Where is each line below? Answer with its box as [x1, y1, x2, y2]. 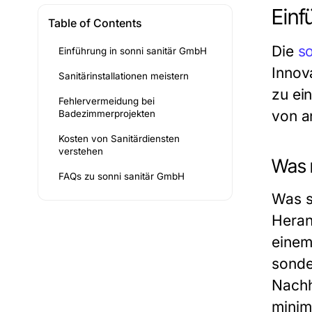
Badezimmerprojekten [58, 108, 155, 120]
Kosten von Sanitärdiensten [58, 133, 180, 145]
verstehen [58, 146, 103, 157]
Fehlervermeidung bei [58, 95, 155, 107]
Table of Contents [48, 16, 142, 31]
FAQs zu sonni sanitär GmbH [58, 171, 185, 182]
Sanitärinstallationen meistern [58, 70, 189, 82]
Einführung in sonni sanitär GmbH [58, 45, 207, 57]
